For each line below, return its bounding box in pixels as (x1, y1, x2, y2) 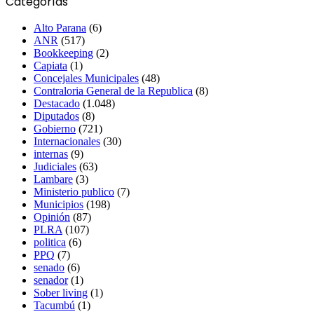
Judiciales (34, 160, 76, 172)
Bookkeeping (34, 46, 93, 59)
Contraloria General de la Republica (34, 84, 193, 97)
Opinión (34, 210, 70, 223)
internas (34, 147, 68, 160)
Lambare (34, 172, 73, 185)
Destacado (34, 97, 80, 109)
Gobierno (34, 122, 76, 135)
